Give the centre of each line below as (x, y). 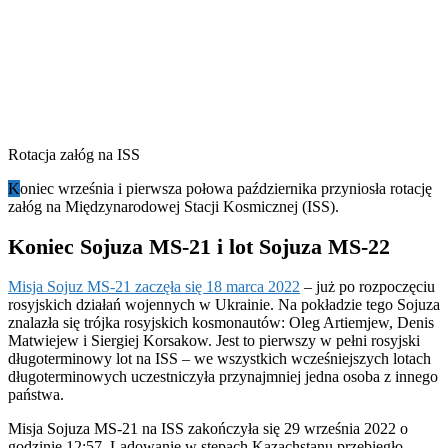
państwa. (36, 395)
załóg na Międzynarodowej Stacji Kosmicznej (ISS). (173, 206)
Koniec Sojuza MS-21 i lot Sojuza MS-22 (199, 246)
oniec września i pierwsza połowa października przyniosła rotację (226, 188)
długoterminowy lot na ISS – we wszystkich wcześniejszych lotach (219, 359)
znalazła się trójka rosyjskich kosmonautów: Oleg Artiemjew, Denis (221, 323)
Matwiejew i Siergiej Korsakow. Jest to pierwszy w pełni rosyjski (214, 341)
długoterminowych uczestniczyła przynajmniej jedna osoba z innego (223, 377)
